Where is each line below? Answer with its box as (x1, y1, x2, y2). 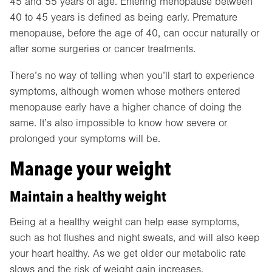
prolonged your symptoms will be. (10, 133, 160, 145)
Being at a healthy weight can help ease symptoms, (10, 216, 239, 228)
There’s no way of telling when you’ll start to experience (10, 70, 254, 82)
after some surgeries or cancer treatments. (10, 42, 195, 55)
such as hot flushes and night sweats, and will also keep (10, 232, 260, 244)
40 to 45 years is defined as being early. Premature (10, 11, 237, 23)
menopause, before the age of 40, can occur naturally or (10, 27, 259, 39)
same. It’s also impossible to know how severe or (10, 117, 227, 129)
